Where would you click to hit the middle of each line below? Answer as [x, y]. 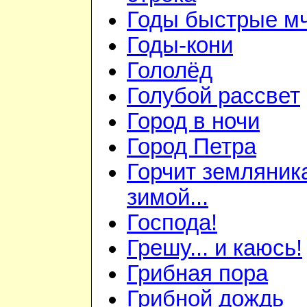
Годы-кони [180, 46]
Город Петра [192, 147]
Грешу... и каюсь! [214, 248]
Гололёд [170, 71]
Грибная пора [197, 274]
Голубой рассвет [213, 96]
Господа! [172, 223]
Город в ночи [193, 122]
